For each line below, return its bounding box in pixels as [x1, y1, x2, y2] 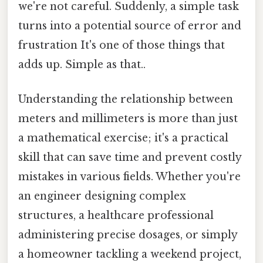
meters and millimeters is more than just [18, 112, 238, 126]
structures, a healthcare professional [18, 209, 214, 222]
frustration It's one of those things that [18, 38, 225, 52]
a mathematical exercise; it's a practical [18, 131, 228, 145]
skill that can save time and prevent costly [18, 151, 241, 164]
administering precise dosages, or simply [18, 228, 237, 242]
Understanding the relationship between [18, 93, 233, 106]
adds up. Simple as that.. [18, 58, 146, 71]
